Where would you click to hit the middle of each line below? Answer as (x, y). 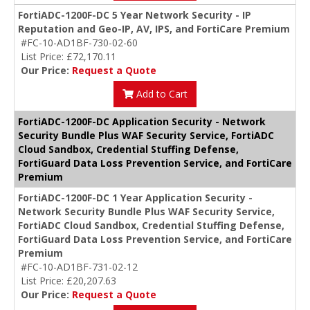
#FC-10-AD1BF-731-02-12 (79, 267)
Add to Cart (161, 94)
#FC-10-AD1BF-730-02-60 (79, 43)
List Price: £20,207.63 (69, 281)
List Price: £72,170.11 (69, 57)
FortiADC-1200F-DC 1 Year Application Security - (135, 198)
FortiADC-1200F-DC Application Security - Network (142, 122)
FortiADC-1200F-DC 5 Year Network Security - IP (135, 15)
